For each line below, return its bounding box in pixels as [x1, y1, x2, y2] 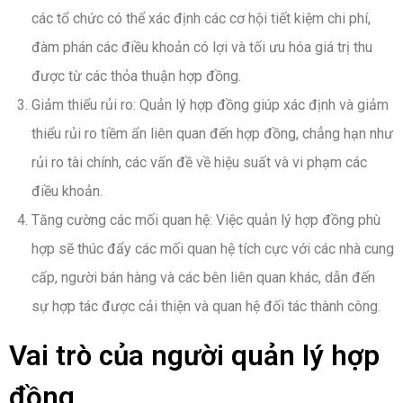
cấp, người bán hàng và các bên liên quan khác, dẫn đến [31, 269, 375, 287]
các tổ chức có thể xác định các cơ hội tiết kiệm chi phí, [31, 10, 371, 28]
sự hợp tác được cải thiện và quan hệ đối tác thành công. [31, 298, 381, 316]
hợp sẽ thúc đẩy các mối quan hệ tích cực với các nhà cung [31, 240, 394, 258]
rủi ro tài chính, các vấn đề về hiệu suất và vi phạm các [31, 154, 367, 172]
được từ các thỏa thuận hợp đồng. [31, 67, 241, 85]
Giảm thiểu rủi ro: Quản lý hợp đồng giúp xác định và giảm [31, 96, 389, 114]
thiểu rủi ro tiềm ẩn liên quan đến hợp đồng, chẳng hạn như [31, 125, 393, 143]
